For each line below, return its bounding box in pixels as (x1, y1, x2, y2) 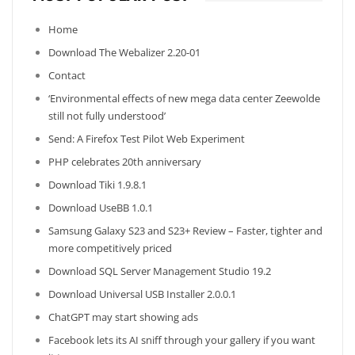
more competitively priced (48, 241, 172, 256)
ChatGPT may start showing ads (48, 310, 198, 325)
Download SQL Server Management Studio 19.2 (48, 264, 271, 279)
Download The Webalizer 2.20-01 (48, 45, 200, 60)
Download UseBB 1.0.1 (48, 200, 153, 216)
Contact (48, 68, 86, 83)
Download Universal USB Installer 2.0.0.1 (48, 287, 236, 302)
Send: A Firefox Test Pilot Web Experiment (48, 132, 245, 147)
